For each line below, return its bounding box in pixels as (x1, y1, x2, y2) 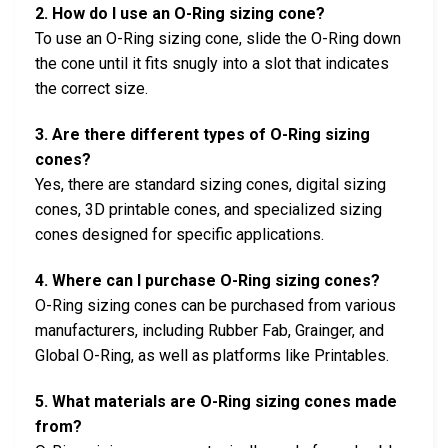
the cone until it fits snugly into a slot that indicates (35, 54, 389, 74)
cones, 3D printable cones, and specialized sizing (35, 200, 382, 220)
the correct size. (35, 79, 148, 99)
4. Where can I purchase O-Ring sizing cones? (35, 270, 380, 290)
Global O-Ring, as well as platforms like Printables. (35, 345, 389, 365)
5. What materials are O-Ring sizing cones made (35, 391, 397, 411)
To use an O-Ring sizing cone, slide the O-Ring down (35, 29, 401, 49)
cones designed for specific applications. (35, 225, 324, 245)
